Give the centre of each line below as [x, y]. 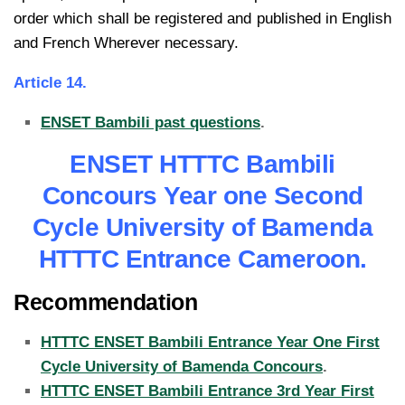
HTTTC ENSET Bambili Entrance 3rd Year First [207, 391]
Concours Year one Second [202, 195]
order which [56, 18]
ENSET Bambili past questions [151, 122]
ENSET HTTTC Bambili [202, 164]
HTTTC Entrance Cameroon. [202, 259]
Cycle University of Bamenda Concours [182, 366]
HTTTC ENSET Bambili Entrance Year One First [210, 342]
